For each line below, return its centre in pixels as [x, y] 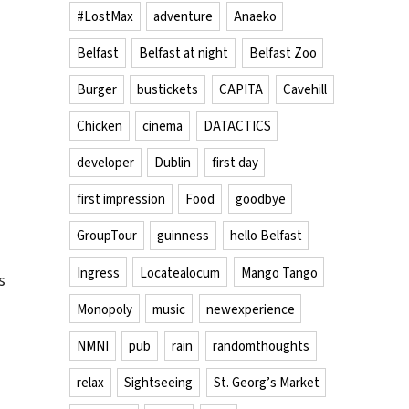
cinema [163, 126]
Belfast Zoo [283, 53]
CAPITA [241, 90]
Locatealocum [180, 273]
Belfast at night [184, 53]
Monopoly [104, 309]
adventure [184, 17]
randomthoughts [261, 346]
